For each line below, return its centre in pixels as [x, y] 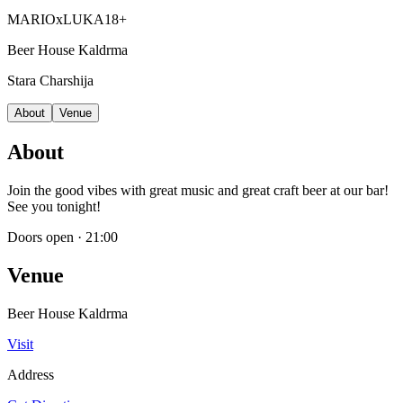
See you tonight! [54, 207]
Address [31, 375]
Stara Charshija [50, 81]
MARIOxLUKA [56, 20]
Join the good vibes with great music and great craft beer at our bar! [198, 191]
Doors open [40, 237]
